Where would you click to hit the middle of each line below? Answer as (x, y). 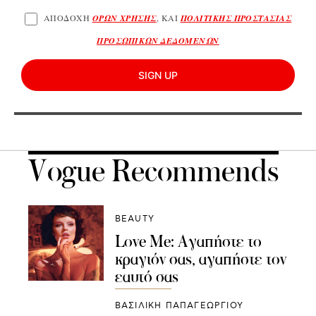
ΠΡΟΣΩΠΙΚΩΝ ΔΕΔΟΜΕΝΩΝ (158, 40)
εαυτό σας (146, 276)
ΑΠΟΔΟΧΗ (68, 17)
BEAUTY (134, 219)
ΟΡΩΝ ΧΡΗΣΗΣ (124, 18)
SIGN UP (158, 75)
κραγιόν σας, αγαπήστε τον (200, 259)
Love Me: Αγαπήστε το (188, 241)
